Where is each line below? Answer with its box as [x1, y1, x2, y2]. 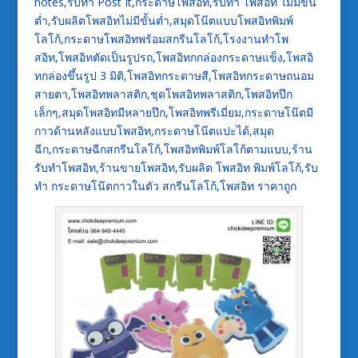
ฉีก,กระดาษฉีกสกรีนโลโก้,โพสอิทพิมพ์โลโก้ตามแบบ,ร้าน [34, 141, 312, 157]
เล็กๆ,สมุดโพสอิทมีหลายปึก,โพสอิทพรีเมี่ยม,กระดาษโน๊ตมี [34, 105, 313, 121]
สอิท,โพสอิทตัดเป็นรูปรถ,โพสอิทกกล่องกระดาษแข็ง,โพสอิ [34, 50, 313, 66]
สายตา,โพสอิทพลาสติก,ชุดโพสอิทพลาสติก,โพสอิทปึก [34, 86, 292, 102]
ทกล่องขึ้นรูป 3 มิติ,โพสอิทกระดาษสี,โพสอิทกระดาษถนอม [34, 68, 314, 84]
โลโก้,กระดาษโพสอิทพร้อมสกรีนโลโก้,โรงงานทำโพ [34, 31, 288, 47]
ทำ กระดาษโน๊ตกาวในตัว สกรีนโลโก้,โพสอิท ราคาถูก [34, 178, 296, 194]
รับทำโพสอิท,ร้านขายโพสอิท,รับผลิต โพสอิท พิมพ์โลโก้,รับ [34, 160, 318, 176]
